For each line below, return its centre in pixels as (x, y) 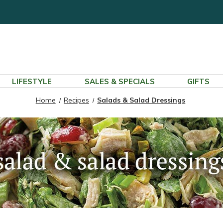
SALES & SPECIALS (119, 81)
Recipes (76, 100)
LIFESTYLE (32, 81)
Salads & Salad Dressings (141, 100)
